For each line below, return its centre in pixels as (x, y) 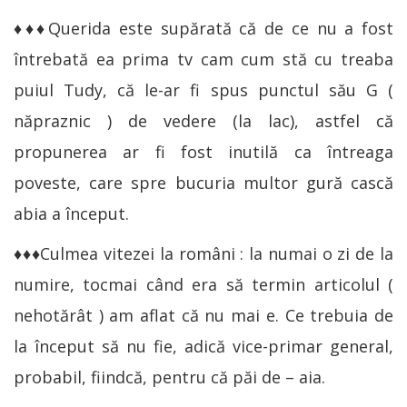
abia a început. (71, 213)
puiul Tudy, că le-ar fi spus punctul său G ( (203, 89)
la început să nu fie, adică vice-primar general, (203, 346)
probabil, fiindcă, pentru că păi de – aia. (169, 377)
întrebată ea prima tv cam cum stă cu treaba (203, 59)
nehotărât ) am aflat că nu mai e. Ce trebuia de (203, 315)
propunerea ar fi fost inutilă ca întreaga (203, 151)
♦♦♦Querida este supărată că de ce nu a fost (203, 28)
